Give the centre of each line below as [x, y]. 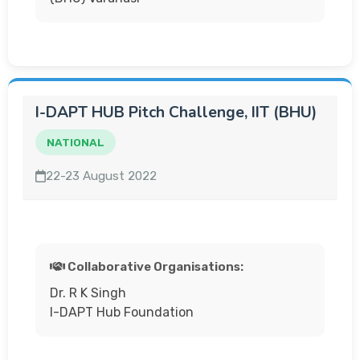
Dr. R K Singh [88, 293]
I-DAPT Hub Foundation [122, 312]
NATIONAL [76, 142]
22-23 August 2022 [102, 176]
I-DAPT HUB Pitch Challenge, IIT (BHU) [176, 112]
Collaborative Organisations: [154, 267]
